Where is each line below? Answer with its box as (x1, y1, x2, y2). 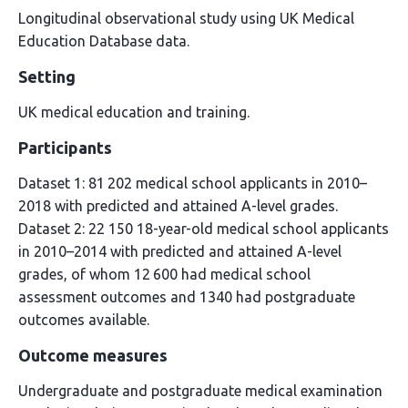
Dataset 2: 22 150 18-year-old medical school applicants (18, 220, 389, 237)
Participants (18, 138, 112, 157)
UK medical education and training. (18, 104, 250, 120)
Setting (18, 67, 76, 86)
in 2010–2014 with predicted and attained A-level (18, 243, 342, 260)
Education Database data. (18, 33, 189, 49)
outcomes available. (18, 311, 149, 328)
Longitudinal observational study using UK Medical (18, 10, 354, 26)
